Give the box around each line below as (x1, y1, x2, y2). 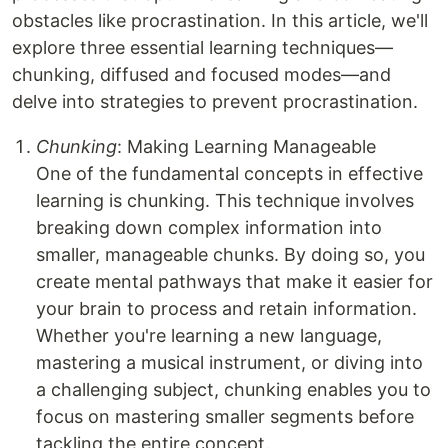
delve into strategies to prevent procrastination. (12, 91, 418, 112)
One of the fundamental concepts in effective (36, 163, 423, 184)
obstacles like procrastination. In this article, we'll (12, 10, 428, 31)
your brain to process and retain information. (36, 298, 417, 319)
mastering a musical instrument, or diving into (36, 352, 423, 373)
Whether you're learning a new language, (36, 325, 382, 346)
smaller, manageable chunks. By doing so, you (36, 244, 425, 265)
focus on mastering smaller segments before (36, 406, 414, 427)
